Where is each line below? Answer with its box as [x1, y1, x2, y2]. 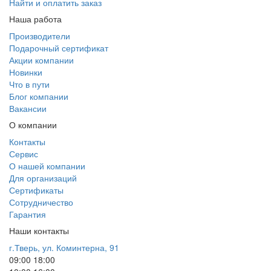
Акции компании [9, 53, 74, 66]
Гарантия [9, 207, 46, 220]
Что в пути [9, 77, 50, 90]
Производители [9, 29, 70, 42]
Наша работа [9, 12, 62, 25]
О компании [9, 118, 57, 131]
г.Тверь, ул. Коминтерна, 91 [9, 241, 119, 253]
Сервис [9, 147, 38, 160]
